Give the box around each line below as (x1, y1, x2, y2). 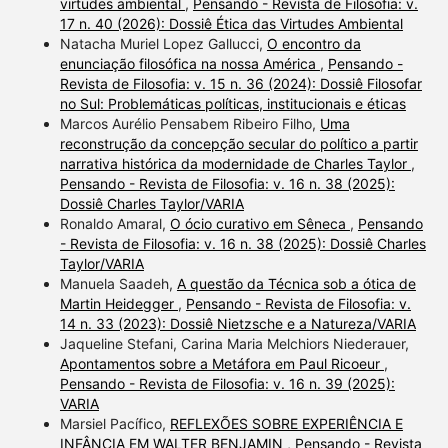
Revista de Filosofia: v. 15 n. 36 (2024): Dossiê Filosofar (59, 75, 422, 93)
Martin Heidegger (59, 295, 178, 313)
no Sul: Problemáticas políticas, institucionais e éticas (59, 95, 406, 113)
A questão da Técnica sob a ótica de (176, 275, 416, 293)
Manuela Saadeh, (59, 275, 177, 293)
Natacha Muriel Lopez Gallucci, (59, 35, 267, 53)
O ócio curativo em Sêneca (169, 215, 350, 233)
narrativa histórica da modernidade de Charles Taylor (59, 155, 411, 173)
